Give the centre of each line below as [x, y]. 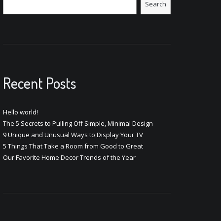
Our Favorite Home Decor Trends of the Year [69, 157]
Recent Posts [39, 83]
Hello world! [20, 112]
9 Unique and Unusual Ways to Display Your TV [73, 135]
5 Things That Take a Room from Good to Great [73, 146]
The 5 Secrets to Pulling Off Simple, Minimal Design [78, 123]
